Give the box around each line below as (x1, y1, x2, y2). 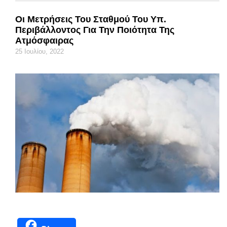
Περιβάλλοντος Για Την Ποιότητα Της (15, 24, 174, 35)
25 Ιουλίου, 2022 (15, 47, 64, 55)
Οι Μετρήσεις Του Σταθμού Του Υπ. (15, 14, 166, 24)
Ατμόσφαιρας (15, 35, 73, 46)
